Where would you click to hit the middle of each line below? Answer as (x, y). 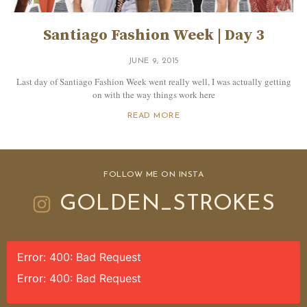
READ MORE (153, 116)
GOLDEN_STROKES (167, 205)
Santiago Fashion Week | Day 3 (153, 36)
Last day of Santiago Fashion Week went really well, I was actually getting (153, 82)
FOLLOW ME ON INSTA (153, 175)
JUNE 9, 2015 (153, 61)
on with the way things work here (153, 95)
